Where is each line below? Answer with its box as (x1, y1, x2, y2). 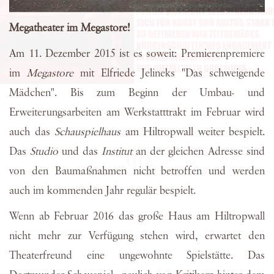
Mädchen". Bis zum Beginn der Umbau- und (9, 86, 265, 100)
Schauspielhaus (54, 125, 120, 139)
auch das (9, 125, 54, 139)
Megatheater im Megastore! (9, 21, 130, 35)
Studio (30, 144, 62, 158)
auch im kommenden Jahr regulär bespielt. (9, 183, 196, 198)
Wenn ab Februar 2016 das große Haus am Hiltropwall (9, 209, 265, 223)
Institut (102, 144, 136, 158)
